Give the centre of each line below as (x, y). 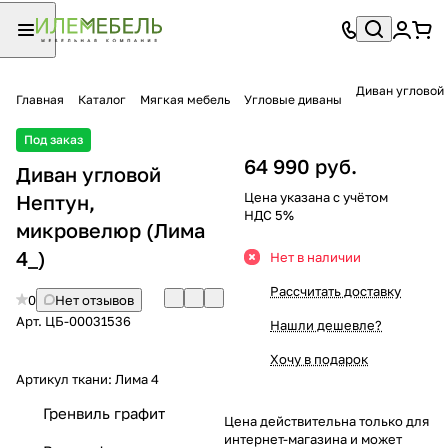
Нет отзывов (94, 299)
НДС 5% (269, 214)
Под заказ (53, 139)
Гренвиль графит (104, 413)
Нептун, (55, 201)
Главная (40, 99)
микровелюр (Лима (110, 229)
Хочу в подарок (319, 358)
